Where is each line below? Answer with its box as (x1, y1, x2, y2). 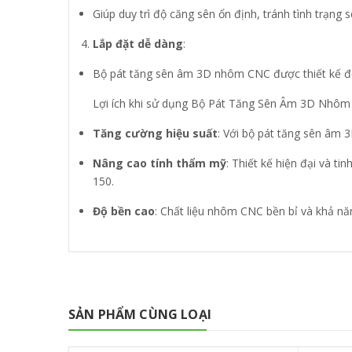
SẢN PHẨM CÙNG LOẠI (68, 305, 211, 323)
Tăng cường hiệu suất (93, 125, 218, 141)
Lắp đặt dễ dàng (93, 35, 183, 51)
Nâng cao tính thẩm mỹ (93, 155, 226, 170)
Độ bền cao (93, 203, 155, 218)
